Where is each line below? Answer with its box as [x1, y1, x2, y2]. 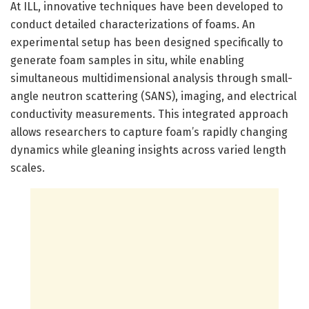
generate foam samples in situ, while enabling [10, 54, 244, 68]
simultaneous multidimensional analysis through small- [10, 72, 292, 86]
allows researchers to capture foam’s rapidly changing [10, 126, 288, 139]
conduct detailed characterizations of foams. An [10, 18, 255, 32]
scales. [10, 161, 45, 175]
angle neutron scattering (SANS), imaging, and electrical [10, 90, 297, 103]
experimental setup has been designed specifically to [10, 36, 283, 50]
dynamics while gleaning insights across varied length [10, 143, 286, 157]
